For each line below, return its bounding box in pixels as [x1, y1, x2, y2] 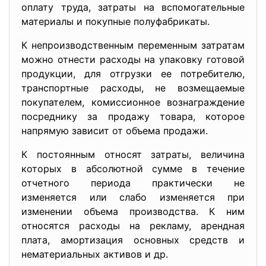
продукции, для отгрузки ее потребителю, [21, 68, 245, 80]
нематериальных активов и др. [21, 248, 168, 260]
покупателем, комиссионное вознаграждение [21, 96, 245, 108]
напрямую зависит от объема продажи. [21, 125, 208, 137]
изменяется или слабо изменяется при [21, 191, 245, 203]
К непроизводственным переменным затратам [21, 39, 245, 51]
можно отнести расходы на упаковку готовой [21, 53, 245, 65]
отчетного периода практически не [21, 177, 245, 189]
